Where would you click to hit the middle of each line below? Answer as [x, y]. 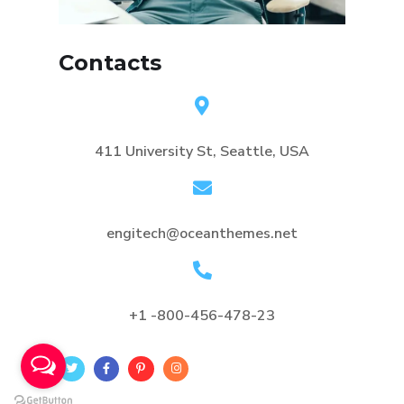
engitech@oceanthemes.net [202, 233]
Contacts [110, 62]
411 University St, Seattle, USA [202, 151]
